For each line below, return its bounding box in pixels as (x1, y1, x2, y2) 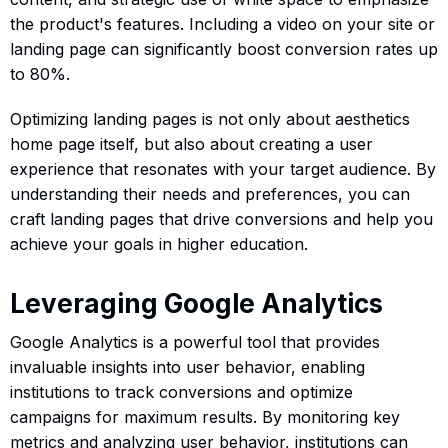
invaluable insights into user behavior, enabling (10, 356, 365, 377)
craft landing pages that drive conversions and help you (10, 208, 433, 229)
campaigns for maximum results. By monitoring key (10, 406, 400, 427)
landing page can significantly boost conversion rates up (10, 38, 438, 59)
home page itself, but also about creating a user (10, 133, 373, 154)
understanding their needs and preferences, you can (10, 183, 410, 204)
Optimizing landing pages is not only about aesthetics (10, 108, 410, 129)
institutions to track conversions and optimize (10, 381, 353, 402)
